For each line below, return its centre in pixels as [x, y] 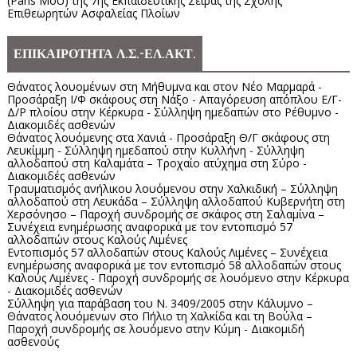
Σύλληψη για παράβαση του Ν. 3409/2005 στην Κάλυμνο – [160, 304]
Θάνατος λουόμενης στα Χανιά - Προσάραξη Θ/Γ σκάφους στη [168, 138]
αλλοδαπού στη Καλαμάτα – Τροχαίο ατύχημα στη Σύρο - [157, 163]
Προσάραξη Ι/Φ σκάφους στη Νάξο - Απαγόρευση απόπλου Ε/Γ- [174, 100]
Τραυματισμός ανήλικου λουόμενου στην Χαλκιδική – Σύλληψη [172, 189]
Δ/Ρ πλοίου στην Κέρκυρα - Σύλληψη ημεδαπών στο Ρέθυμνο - [173, 112]
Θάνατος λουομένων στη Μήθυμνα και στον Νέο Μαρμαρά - [164, 87]
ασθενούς [33, 342]
